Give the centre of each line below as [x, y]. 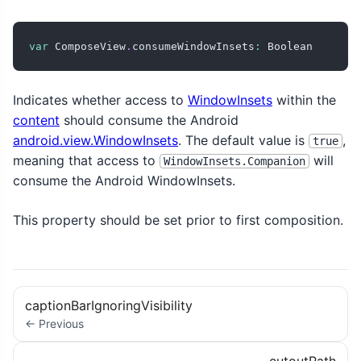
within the [304, 100]
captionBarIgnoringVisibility [109, 305]
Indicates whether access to [100, 100]
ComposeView [87, 46]
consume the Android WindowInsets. [124, 180]
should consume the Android [149, 120]
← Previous [55, 323]
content [36, 120]
